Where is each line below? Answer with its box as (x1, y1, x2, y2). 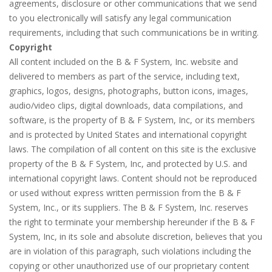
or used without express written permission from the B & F (9, 187, 241, 199)
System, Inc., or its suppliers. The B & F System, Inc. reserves (9, 202, 248, 213)
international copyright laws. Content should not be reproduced (9, 172, 257, 184)
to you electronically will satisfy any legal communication (9, 12, 231, 24)
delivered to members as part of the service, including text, (9, 70, 240, 82)
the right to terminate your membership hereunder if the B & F (9, 216, 255, 228)
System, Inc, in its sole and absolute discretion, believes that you (9, 231, 262, 242)
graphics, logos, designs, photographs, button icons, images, (9, 85, 248, 97)
